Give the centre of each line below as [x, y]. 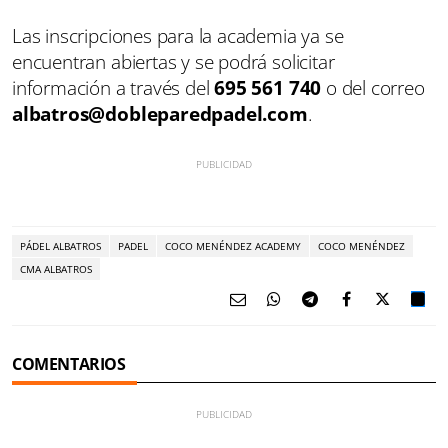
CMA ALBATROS [56, 269]
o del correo [373, 88]
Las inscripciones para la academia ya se [178, 36]
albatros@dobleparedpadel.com [160, 114]
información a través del [113, 88]
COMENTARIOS [69, 364]
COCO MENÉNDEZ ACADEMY [233, 246]
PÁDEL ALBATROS [60, 246]
